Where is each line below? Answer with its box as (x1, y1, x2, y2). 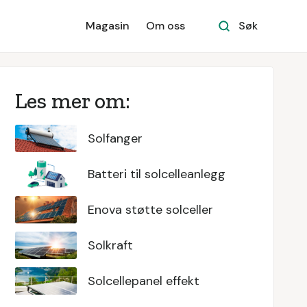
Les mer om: (14, 88, 135, 114)
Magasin (86, 19, 130, 33)
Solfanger (87, 130, 143, 147)
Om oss (146, 19, 185, 33)
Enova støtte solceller (87, 201, 213, 218)
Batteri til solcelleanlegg (87, 166, 225, 182)
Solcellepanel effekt (87, 273, 199, 289)
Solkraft (87, 237, 133, 254)
